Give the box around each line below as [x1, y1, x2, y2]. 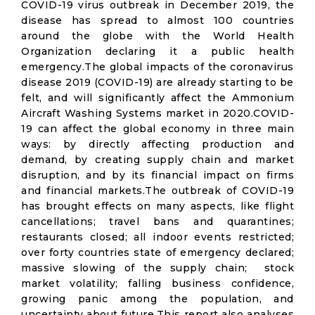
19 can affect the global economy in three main [21, 122, 294, 135]
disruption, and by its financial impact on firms [21, 169, 294, 181]
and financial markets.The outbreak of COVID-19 [21, 184, 294, 197]
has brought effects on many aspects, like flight [21, 200, 294, 212]
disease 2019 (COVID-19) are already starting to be [21, 76, 294, 89]
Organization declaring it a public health [21, 45, 294, 58]
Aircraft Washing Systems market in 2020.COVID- [21, 107, 294, 120]
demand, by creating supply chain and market [21, 153, 294, 166]
